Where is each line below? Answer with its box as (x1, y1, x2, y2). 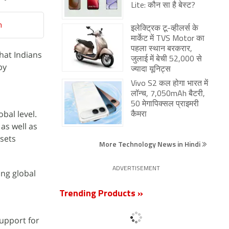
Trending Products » (59, 189, 143, 199)
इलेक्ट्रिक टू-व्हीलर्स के (131, 25, 198, 33)
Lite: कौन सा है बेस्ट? (131, 2, 195, 10)
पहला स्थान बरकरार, (131, 45, 192, 53)
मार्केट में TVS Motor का (131, 35, 204, 43)
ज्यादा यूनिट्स (131, 65, 171, 74)
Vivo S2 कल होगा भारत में (131, 80, 208, 88)
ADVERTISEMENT (112, 166, 160, 172)
